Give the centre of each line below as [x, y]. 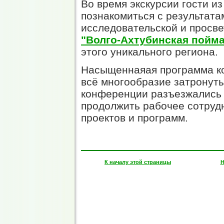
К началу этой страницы [138, 162]
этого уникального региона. [149, 51]
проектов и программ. [134, 117]
